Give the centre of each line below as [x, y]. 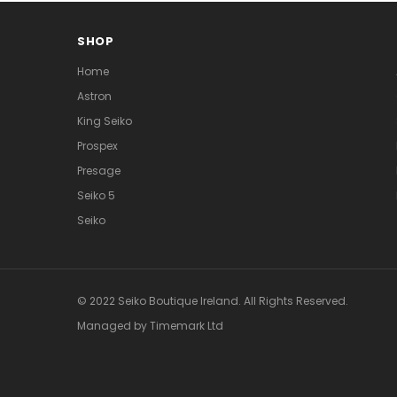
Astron [94, 96]
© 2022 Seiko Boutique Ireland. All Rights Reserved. [213, 300]
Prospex [97, 145]
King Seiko [105, 121]
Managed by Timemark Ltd [150, 325]
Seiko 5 [96, 195]
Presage [99, 170]
